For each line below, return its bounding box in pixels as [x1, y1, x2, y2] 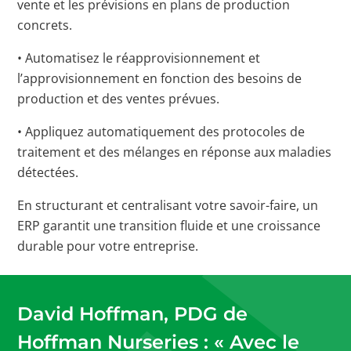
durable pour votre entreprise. [17, 237, 199, 255]
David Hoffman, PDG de [17, 302, 248, 325]
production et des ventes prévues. [17, 89, 220, 107]
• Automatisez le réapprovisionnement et [17, 49, 261, 67]
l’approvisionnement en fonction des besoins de [17, 69, 302, 87]
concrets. [17, 16, 73, 34]
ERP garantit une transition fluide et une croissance [17, 216, 321, 234]
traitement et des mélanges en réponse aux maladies [17, 143, 332, 161]
